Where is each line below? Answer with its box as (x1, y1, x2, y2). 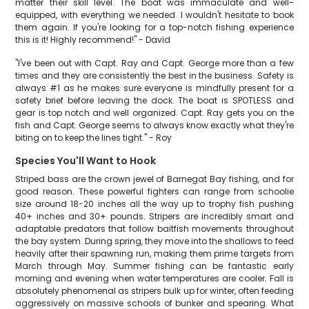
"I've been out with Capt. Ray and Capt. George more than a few (15, 57, 294, 69)
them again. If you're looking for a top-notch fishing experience (15, 21, 294, 33)
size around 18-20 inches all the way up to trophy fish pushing (15, 198, 294, 210)
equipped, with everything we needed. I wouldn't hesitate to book (15, 9, 294, 21)
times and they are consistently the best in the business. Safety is (15, 70, 294, 81)
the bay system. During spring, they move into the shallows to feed (15, 235, 294, 247)
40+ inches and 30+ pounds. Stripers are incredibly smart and (15, 210, 294, 222)
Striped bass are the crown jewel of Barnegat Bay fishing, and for (15, 173, 294, 185)
